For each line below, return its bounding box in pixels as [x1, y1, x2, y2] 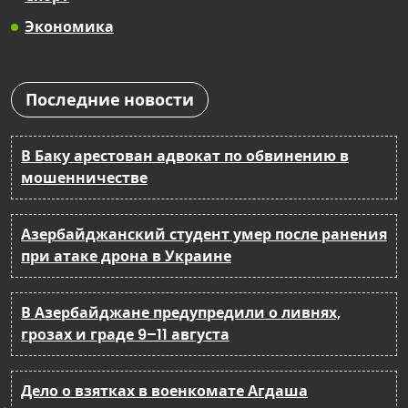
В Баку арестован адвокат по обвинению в [21, 146, 349, 168]
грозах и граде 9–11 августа [21, 324, 229, 346]
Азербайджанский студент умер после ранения [21, 224, 387, 246]
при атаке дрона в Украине [21, 246, 231, 268]
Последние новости [25, 88, 194, 112]
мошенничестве [21, 168, 148, 189]
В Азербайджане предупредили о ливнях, [21, 302, 341, 324]
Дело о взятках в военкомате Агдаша [21, 381, 308, 403]
